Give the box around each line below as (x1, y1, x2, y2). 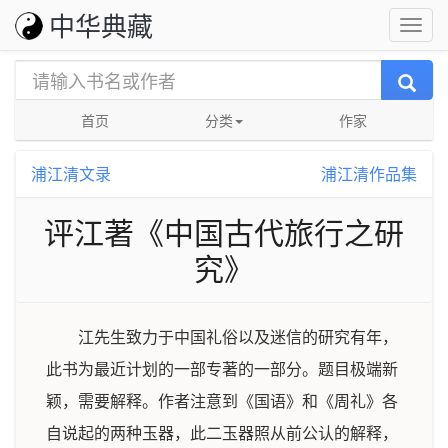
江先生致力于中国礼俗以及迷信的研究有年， (78, 329, 398, 346)
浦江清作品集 (321, 162, 417, 185)
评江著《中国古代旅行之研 (44, 210, 404, 253)
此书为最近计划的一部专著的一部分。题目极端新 (46, 361, 398, 378)
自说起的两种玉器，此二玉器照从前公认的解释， (46, 425, 398, 442)
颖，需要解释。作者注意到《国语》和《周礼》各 (46, 393, 398, 410)
